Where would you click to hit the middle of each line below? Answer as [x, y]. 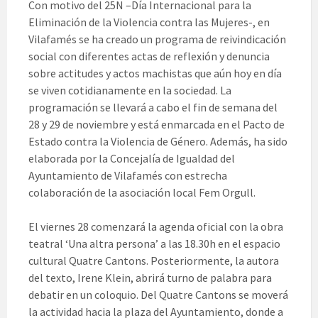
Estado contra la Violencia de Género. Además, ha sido [158, 142]
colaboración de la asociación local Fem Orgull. [142, 193]
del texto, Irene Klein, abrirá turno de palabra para [150, 278]
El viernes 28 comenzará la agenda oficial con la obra [156, 227]
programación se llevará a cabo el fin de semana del [153, 108]
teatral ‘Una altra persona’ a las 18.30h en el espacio [154, 244]
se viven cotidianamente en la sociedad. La [130, 91]
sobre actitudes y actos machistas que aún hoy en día [155, 73]
